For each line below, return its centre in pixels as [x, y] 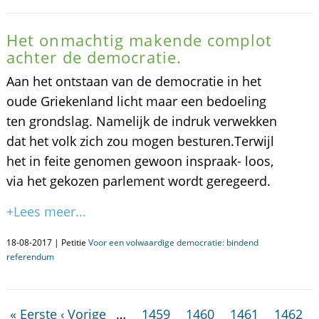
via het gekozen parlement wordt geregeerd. [138, 181]
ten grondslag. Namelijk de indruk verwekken [141, 121]
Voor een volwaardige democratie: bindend [173, 242]
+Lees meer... [46, 211]
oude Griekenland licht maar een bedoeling [136, 101]
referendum [30, 257]
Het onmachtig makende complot [139, 40]
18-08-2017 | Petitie [47, 242]
